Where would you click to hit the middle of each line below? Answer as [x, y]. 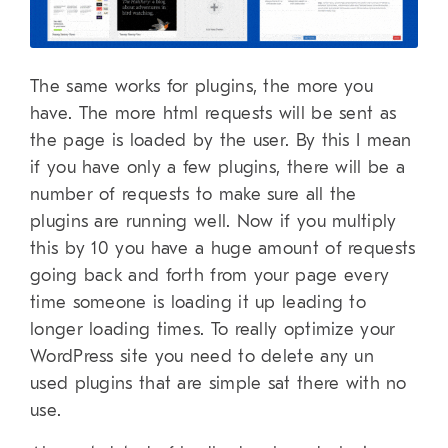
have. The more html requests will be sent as [213, 113]
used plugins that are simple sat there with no [218, 383]
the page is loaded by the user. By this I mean [221, 140]
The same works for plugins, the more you [201, 86]
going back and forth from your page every [210, 275]
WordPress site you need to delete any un [202, 356]
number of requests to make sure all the [193, 194]
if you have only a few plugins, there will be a [218, 167]
